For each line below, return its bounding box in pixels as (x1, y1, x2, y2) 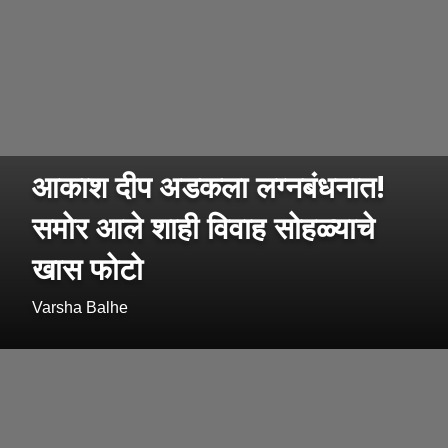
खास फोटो (32, 248, 143, 290)
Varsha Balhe (32, 299, 128, 317)
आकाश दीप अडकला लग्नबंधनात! (32, 166, 385, 208)
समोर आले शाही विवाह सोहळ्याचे (32, 207, 375, 249)
